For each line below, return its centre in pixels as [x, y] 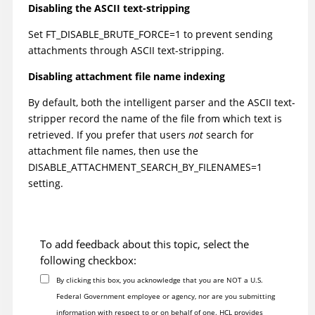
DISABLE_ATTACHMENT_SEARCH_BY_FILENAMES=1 [145, 167]
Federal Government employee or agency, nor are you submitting [165, 296]
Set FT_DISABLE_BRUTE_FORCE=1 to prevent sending [150, 34]
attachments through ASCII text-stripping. [126, 50]
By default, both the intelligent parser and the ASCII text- [162, 102]
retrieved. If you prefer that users [108, 134]
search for [229, 134]
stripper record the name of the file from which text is [155, 118]
